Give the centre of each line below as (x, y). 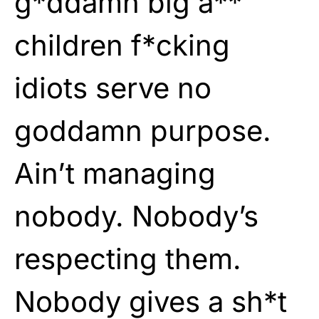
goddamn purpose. (143, 130)
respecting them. (128, 258)
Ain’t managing (115, 173)
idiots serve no (113, 88)
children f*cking (122, 45)
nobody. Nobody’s (136, 216)
